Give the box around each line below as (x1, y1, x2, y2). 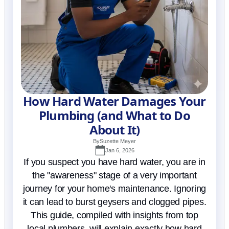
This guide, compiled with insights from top (31, 210, 198, 221)
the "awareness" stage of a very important (32, 170, 197, 181)
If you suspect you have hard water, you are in (24, 157, 205, 168)
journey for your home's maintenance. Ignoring (22, 184, 207, 194)
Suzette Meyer (100, 138, 136, 145)
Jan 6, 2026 (105, 147, 134, 154)
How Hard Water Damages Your (23, 93, 206, 110)
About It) (89, 121, 140, 139)
